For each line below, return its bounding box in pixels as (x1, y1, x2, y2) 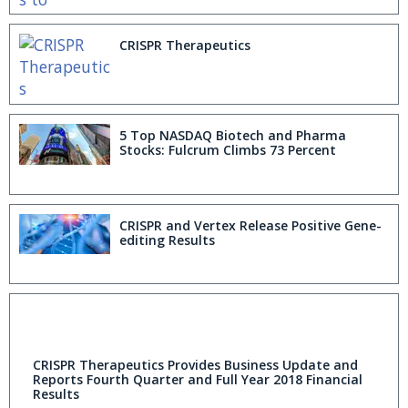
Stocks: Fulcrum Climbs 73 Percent (119, 141, 336, 159)
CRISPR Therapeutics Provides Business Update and (33, 356, 358, 374)
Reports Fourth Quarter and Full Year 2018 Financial (33, 371, 362, 389)
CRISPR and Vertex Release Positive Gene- (119, 216, 382, 234)
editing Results (119, 230, 215, 249)
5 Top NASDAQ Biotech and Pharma (119, 127, 346, 145)
